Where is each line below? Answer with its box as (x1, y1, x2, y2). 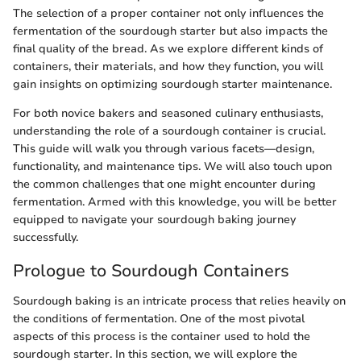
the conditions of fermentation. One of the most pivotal (13, 311, 305, 326)
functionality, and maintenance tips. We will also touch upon (13, 158, 332, 174)
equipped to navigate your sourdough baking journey (13, 211, 296, 227)
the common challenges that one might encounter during (13, 176, 316, 192)
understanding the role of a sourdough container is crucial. (13, 122, 326, 139)
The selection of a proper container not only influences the (13, 5, 324, 21)
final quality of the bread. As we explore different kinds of (13, 40, 323, 56)
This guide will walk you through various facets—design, (13, 140, 314, 156)
